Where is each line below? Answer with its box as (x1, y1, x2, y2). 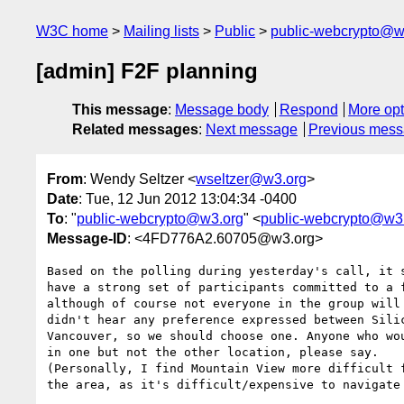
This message (72, 102, 168, 118)
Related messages (72, 122, 198, 138)
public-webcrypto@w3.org (77, 210, 243, 226)
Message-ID (47, 230, 127, 246)
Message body (175, 102, 269, 118)
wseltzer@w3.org (196, 170, 307, 187)
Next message (206, 122, 298, 138)
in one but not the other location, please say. (47, 344, 379, 359)
